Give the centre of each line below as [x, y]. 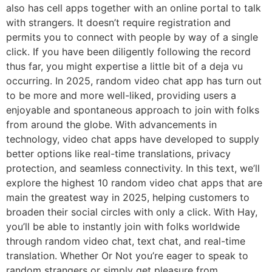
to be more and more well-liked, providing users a [121, 95]
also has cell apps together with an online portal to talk [134, 8]
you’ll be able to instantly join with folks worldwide [123, 226]
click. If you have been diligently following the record [128, 51]
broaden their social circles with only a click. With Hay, [132, 212]
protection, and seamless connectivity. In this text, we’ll [133, 168]
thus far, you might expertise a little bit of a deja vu [124, 66]
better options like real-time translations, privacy [118, 153]
